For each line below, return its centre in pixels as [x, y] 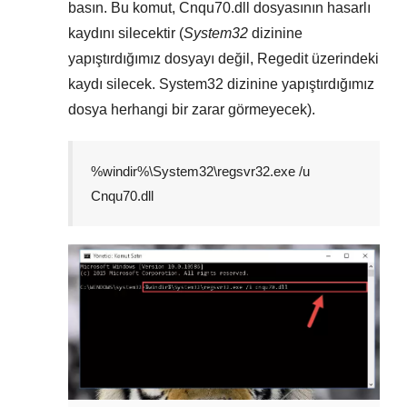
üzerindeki [343, 58]
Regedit [283, 58]
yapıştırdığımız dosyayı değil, [163, 58]
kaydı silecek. [114, 84]
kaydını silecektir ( [126, 33]
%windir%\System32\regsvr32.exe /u [200, 171]
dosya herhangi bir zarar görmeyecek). [192, 109]
